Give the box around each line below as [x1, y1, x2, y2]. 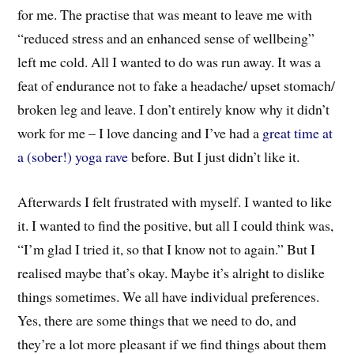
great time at [262, 122, 333, 142]
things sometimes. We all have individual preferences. [17, 286, 320, 306]
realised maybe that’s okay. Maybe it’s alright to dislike [17, 262, 326, 282]
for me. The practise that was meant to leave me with [17, 4, 313, 24]
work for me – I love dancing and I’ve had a [17, 122, 263, 142]
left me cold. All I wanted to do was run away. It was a [17, 51, 322, 71]
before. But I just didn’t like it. [128, 146, 300, 166]
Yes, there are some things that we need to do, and [17, 310, 297, 330]
